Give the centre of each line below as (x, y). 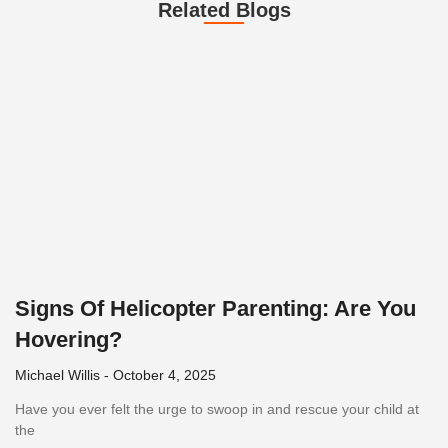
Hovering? (68, 340)
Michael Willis (59, 375)
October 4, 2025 (162, 375)
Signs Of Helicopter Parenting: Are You (215, 309)
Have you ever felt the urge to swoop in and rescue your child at (217, 409)
